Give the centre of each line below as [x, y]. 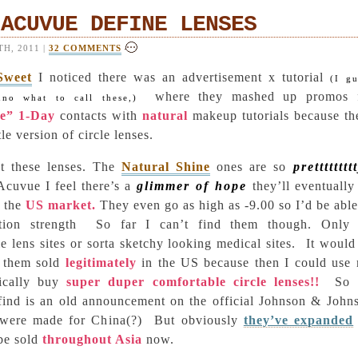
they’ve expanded [298, 320]
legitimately [101, 263]
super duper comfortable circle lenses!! [193, 282]
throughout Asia [92, 339]
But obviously [196, 320]
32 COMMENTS [85, 48]
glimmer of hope [192, 186]
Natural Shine [166, 167]
